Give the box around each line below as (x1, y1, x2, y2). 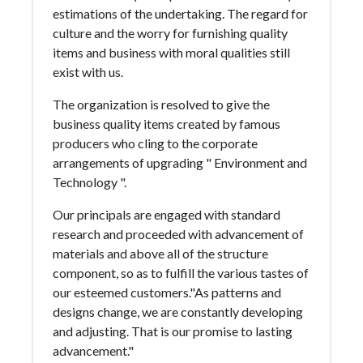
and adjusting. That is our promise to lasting (53, 323, 293, 339)
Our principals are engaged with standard (53, 207, 280, 222)
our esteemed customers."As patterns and (53, 284, 281, 300)
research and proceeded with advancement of (53, 226, 304, 241)
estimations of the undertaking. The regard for (53, 6, 308, 21)
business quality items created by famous (53, 116, 280, 131)
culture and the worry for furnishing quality (53, 25, 288, 41)
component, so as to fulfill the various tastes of (53, 265, 309, 280)
